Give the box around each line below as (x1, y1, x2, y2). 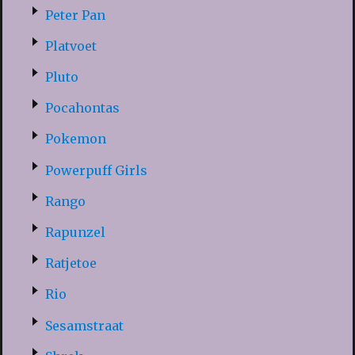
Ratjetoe (44, 255, 97, 272)
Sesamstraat (44, 317, 124, 334)
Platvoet (44, 37, 97, 54)
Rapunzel (44, 224, 105, 240)
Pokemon (44, 131, 106, 147)
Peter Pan (44, 6, 105, 23)
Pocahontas (44, 100, 120, 116)
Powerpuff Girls (44, 162, 147, 178)
